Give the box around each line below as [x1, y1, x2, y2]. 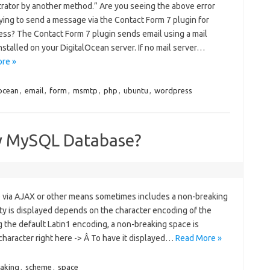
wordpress [154, 86, 192, 95]
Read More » [175, 233, 222, 243]
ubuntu [123, 86, 148, 95]
